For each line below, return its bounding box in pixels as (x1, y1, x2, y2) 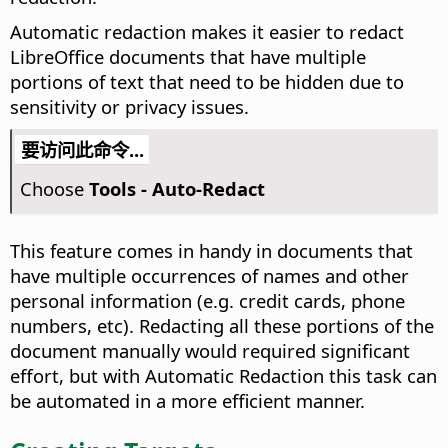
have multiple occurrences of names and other (10, 263, 409, 289)
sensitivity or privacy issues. (10, 94, 249, 120)
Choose (19, 176, 89, 202)
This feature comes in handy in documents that (10, 238, 413, 264)
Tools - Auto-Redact (88, 176, 265, 202)
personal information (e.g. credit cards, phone (10, 288, 405, 314)
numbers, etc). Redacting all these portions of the (10, 313, 434, 339)
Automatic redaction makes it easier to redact (10, 19, 404, 45)
